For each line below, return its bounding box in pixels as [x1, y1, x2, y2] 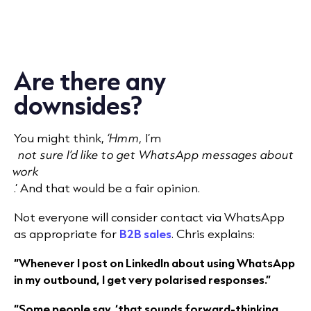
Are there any [14, 64, 166, 98]
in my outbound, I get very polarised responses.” [14, 271, 271, 288]
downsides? [14, 88, 143, 122]
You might [14, 130, 73, 146]
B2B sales [119, 226, 171, 242]
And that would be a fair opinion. [17, 180, 200, 196]
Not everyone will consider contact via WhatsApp [14, 209, 285, 226]
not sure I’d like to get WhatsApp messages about [14, 146, 296, 163]
